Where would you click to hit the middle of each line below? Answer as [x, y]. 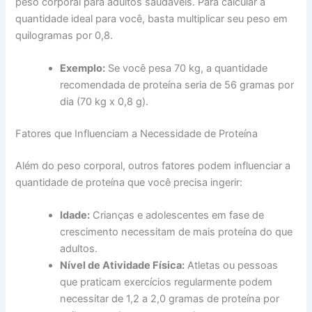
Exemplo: [83, 69]
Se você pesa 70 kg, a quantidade [187, 69]
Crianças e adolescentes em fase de [177, 216]
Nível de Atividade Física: [123, 266]
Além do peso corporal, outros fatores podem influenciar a [153, 165]
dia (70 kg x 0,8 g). [104, 102]
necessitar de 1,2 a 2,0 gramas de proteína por [170, 299]
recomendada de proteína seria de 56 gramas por [177, 85]
